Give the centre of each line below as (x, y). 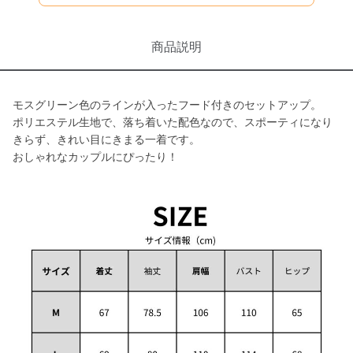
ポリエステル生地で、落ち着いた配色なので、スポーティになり (173, 122)
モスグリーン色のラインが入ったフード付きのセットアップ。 (167, 105)
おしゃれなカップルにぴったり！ (95, 157)
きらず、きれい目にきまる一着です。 (106, 139)
